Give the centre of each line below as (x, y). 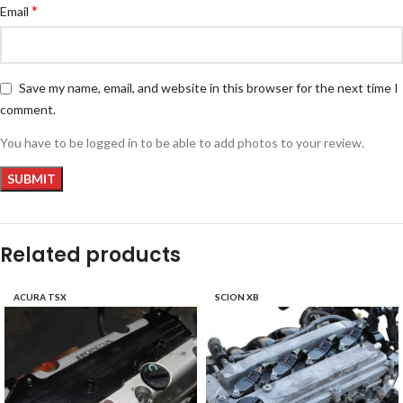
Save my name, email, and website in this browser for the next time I (209, 88)
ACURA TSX (40, 296)
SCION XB (237, 296)
